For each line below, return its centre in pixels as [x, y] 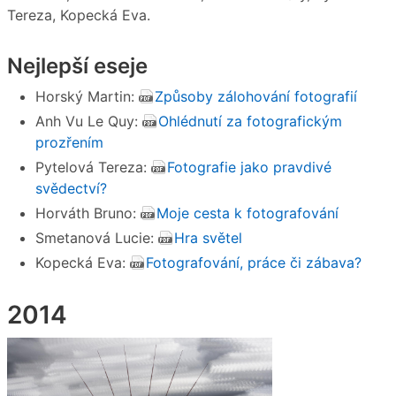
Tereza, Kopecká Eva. [79, 15]
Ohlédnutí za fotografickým [250, 122]
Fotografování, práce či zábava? [254, 263]
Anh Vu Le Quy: [89, 122]
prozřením [69, 143]
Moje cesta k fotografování [247, 213]
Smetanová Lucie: [97, 238]
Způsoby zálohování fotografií [256, 97]
